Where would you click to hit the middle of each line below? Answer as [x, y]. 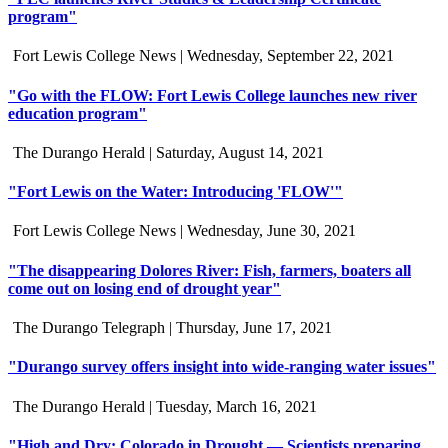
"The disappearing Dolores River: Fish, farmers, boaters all [209, 270]
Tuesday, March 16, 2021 [236, 406]
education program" [77, 113]
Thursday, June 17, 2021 [254, 327]
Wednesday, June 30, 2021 [271, 231]
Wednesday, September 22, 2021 [290, 56]
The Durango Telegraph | [94, 327]
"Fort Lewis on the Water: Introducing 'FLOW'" [175, 192]
